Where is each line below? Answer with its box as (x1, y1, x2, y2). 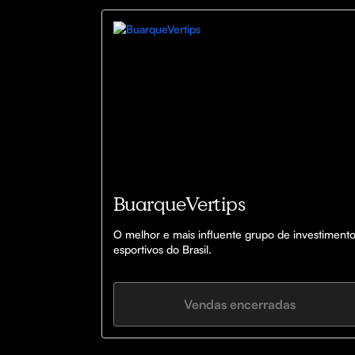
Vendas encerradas (184, 296, 296, 313)
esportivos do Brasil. (113, 242, 212, 257)
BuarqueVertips (113, 193, 246, 216)
